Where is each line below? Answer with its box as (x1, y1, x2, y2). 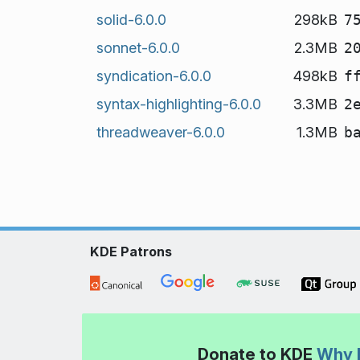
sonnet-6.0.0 (96, 39, 180, 56)
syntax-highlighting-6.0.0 (96, 95, 261, 112)
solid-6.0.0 (96, 10, 166, 28)
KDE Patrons (90, 243, 172, 260)
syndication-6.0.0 (96, 67, 211, 84)
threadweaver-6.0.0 (96, 123, 225, 141)
